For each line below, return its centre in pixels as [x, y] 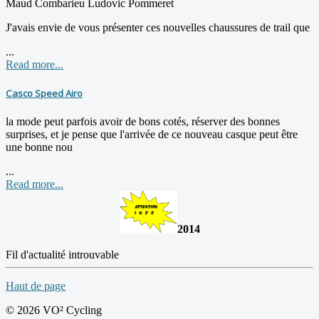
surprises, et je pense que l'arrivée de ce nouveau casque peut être [152, 134]
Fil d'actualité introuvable [62, 254]
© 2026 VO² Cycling [54, 310]
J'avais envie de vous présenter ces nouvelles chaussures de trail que [158, 27]
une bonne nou [39, 147]
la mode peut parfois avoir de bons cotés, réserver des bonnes [143, 121]
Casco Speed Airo [44, 93]
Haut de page [36, 286]
